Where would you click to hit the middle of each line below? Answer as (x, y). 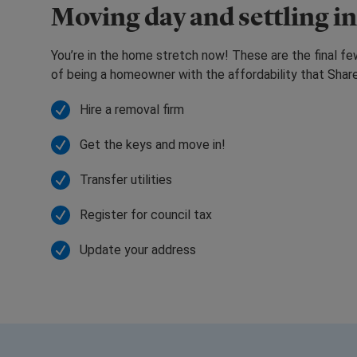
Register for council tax (146, 214)
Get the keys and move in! (153, 144)
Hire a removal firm (132, 109)
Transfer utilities (126, 179)
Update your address (138, 249)
